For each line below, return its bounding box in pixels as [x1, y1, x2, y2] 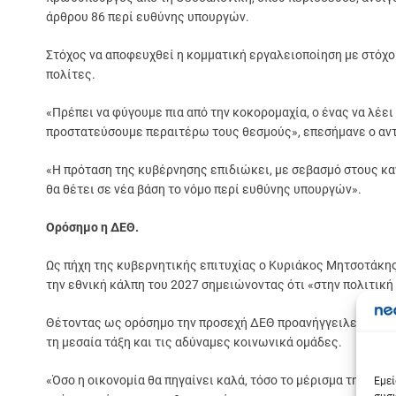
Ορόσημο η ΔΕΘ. [46, 219, 139, 234]
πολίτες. [46, 66, 95, 81]
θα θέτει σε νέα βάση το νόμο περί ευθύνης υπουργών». [46, 181, 362, 196]
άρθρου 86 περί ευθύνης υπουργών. [46, 9, 249, 24]
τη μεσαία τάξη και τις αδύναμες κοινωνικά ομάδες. [46, 334, 342, 349]
